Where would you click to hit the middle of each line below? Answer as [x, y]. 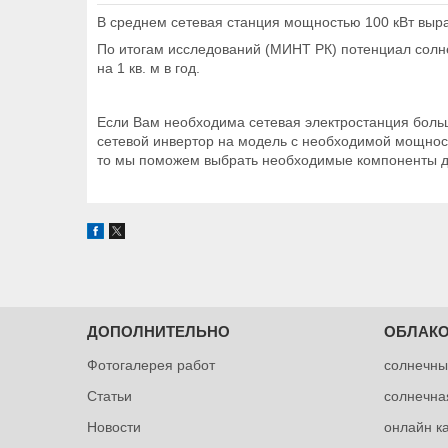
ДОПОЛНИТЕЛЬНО [159, 331]
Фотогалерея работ [151, 364]
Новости [114, 426]
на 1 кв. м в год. [148, 67]
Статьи [110, 395]
